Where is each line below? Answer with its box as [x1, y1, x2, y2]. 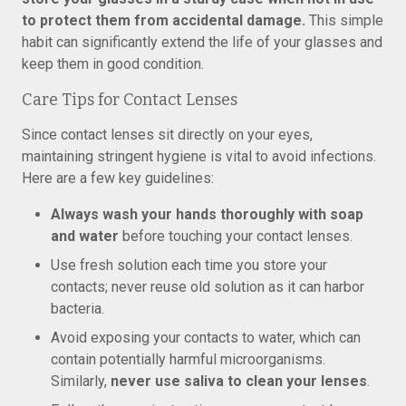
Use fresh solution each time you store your [51, 256, 327, 274]
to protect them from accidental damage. [22, 12, 305, 29]
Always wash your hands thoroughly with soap [51, 206, 363, 223]
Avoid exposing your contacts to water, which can [51, 329, 361, 346]
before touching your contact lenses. [119, 227, 353, 245]
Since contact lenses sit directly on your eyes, [22, 126, 313, 143]
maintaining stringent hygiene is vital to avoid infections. [22, 148, 376, 165]
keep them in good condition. [22, 55, 204, 72]
